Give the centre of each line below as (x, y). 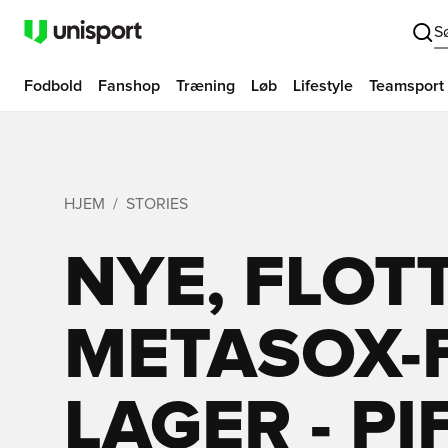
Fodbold (53, 86)
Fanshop (129, 86)
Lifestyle (323, 86)
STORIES (157, 204)
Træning (205, 86)
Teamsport (406, 86)
